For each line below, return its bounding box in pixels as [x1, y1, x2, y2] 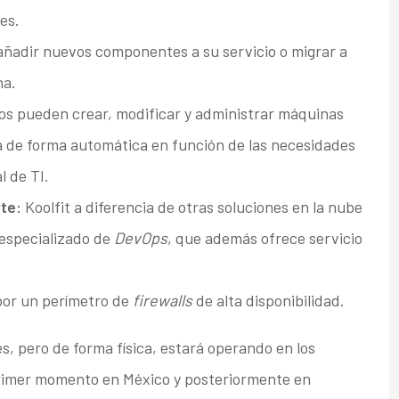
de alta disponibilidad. [191, 290, 345, 311]
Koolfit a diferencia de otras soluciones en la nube [20, 197, 362, 217]
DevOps [113, 228, 167, 248]
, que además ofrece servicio [167, 228, 362, 248]
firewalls [132, 290, 192, 311]
